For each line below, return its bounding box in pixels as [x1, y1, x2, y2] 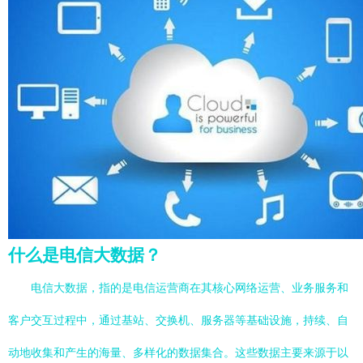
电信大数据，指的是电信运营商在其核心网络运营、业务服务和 [31, 281, 348, 294]
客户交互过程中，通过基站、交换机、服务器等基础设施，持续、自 [8, 314, 348, 327]
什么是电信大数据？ [8, 246, 161, 264]
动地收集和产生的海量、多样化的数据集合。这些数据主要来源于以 [8, 346, 348, 359]
